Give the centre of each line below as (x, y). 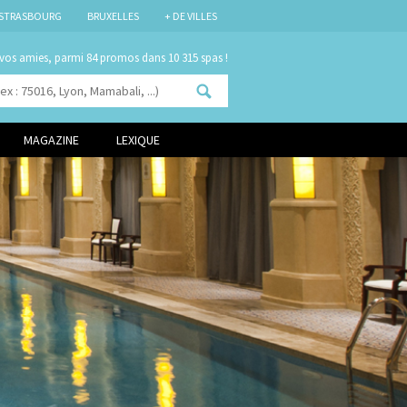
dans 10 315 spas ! (184, 58)
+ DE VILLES (190, 16)
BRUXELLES (113, 16)
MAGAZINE (51, 140)
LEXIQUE (138, 140)
